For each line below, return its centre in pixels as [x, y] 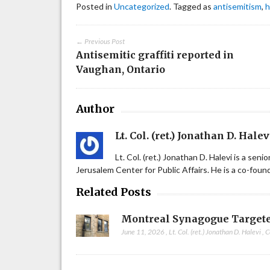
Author [96, 109]
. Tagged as [192, 7]
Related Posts [114, 192]
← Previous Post [101, 42]
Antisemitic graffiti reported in [155, 55]
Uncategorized [142, 7]
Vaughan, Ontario [121, 70]
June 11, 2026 [143, 232]
